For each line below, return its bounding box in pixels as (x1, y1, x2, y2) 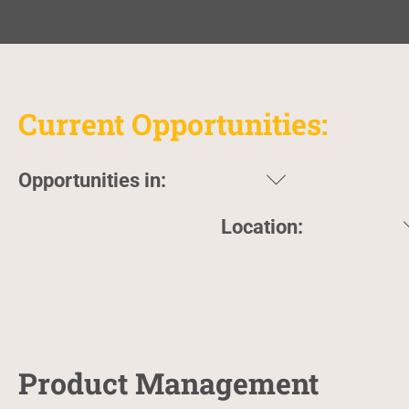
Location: (221, 215, 303, 238)
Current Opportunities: (18, 104, 328, 144)
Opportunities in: (18, 168, 166, 192)
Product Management (18, 363, 319, 404)
